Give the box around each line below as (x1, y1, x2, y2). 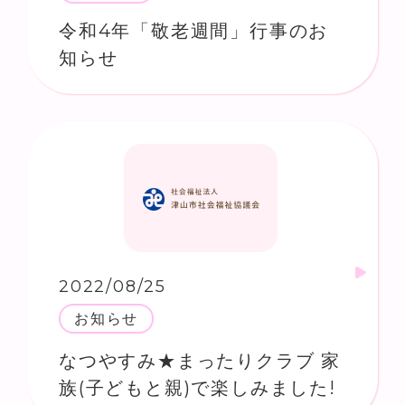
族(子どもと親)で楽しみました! (59, 376, 336, 399)
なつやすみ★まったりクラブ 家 (59, 349, 341, 372)
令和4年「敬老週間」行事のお (59, 19, 329, 42)
